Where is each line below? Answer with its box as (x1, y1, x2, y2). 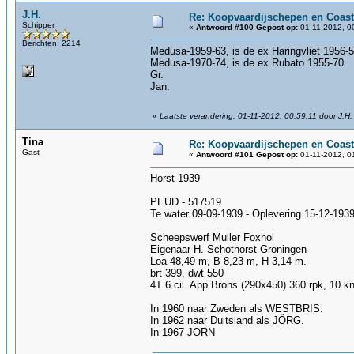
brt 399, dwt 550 (150, 267, 224, 279)
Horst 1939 (150, 172, 200, 184)
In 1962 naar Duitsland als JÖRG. (150, 314, 304, 326)
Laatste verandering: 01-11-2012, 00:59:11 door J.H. (160, 111, 352, 120)
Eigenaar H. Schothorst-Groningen (150, 243, 307, 255)
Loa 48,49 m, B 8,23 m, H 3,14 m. (150, 255, 307, 267)
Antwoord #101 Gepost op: (196, 150, 298, 159)
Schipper (22, 21, 55, 29)
